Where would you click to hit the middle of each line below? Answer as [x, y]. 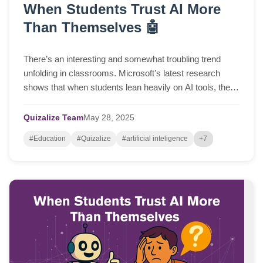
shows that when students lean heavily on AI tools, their [129, 87]
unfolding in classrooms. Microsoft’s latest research [122, 73]
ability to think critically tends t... [84, 102]
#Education [47, 139]
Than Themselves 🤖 [92, 27]
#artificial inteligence [155, 139]
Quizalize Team [53, 118]
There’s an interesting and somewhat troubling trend [122, 59]
